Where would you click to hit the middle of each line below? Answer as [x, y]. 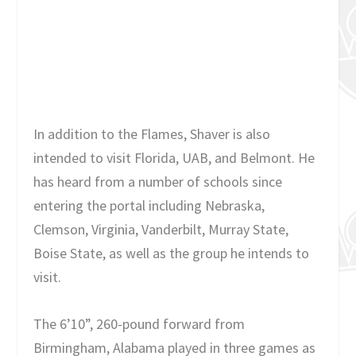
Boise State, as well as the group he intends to [172, 253]
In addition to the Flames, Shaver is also [152, 134]
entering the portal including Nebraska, [149, 206]
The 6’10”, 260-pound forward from [139, 324]
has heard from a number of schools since [158, 182]
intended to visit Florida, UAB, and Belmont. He [174, 158]
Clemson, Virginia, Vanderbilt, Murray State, [161, 230]
